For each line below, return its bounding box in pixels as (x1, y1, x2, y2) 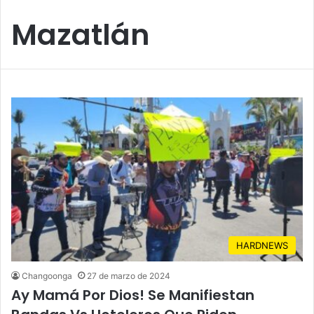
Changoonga (22, 271, 72, 282)
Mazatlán (11, 14, 149, 55)
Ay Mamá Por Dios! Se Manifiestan (11, 285, 254, 306)
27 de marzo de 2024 (87, 271, 170, 282)
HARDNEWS (236, 240, 288, 252)
